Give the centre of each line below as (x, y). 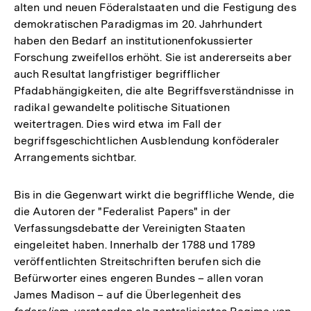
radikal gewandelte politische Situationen (122, 107)
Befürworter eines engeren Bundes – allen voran (139, 278)
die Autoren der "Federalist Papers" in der (122, 211)
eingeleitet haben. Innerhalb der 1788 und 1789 (135, 244)
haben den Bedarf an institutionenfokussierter (134, 40)
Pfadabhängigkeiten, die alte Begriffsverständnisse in (154, 90)
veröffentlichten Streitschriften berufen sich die (138, 261)
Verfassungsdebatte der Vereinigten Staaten (129, 228)
